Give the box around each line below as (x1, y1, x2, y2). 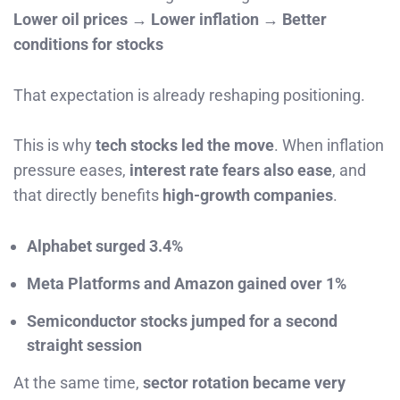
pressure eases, (13, 161, 129, 180)
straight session (27, 336, 142, 355)
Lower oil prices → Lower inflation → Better (13, 9, 327, 29)
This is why (13, 136, 96, 155)
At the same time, (13, 373, 143, 393)
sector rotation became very (143, 373, 346, 393)
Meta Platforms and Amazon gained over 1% (27, 274, 346, 294)
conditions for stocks (13, 34, 163, 54)
